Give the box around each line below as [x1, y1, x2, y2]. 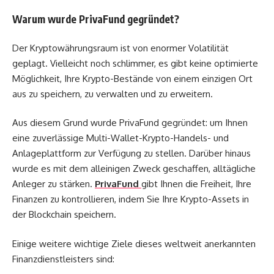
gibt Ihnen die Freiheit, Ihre [141, 178, 251, 190]
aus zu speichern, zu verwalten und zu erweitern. [12, 87, 213, 100]
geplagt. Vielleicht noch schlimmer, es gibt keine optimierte [12, 57, 258, 69]
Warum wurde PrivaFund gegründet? [12, 12, 179, 26]
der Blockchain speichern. [12, 209, 116, 221]
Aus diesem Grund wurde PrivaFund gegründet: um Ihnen [12, 117, 248, 129]
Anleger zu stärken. [12, 178, 95, 190]
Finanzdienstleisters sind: [12, 253, 114, 265]
